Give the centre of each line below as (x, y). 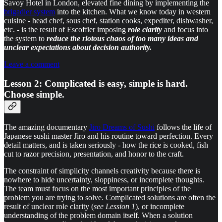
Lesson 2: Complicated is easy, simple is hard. (96, 83)
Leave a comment (32, 64)
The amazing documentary (47, 127)
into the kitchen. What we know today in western (133, 12)
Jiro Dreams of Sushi (122, 127)
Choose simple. (34, 94)
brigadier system (29, 12)
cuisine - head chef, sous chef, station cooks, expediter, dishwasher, (109, 21)
